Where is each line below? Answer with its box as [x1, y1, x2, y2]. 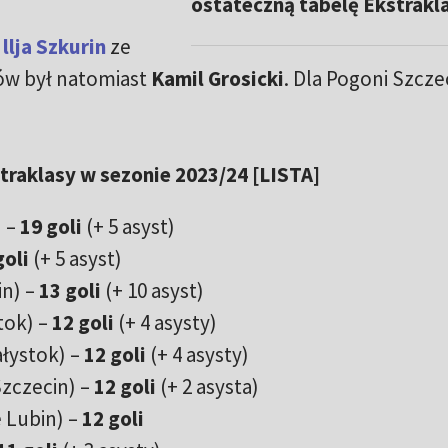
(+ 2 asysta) [155, 373, 259, 401]
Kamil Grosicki [150, 65, 284, 93]
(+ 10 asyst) [100, 277, 208, 305]
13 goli [38, 277, 101, 305]
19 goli [19, 213, 86, 241]
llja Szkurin [2, 33, 106, 61]
